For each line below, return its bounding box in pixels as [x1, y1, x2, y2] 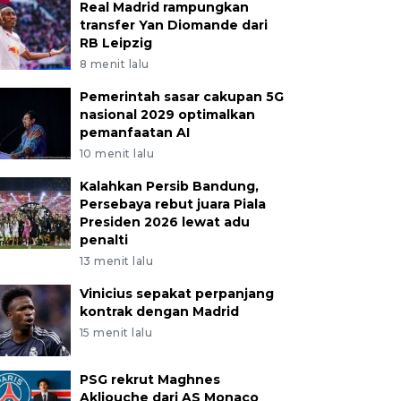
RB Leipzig [79, 35, 152, 51]
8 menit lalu [79, 57, 149, 71]
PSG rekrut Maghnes [79, 371, 220, 388]
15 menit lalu [79, 326, 153, 339]
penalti [79, 232, 128, 248]
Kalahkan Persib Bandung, [79, 178, 259, 194]
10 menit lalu [79, 147, 155, 160]
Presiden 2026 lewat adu [79, 214, 250, 230]
